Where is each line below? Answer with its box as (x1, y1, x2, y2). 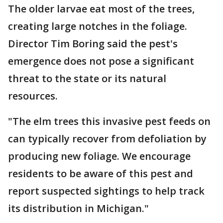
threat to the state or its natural (8, 72, 166, 86)
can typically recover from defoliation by (8, 132, 207, 146)
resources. (8, 89, 58, 103)
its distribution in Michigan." (8, 202, 151, 216)
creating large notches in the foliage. (8, 19, 187, 33)
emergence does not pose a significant (8, 54, 194, 68)
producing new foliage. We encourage (8, 149, 191, 163)
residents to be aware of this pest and (8, 167, 193, 181)
